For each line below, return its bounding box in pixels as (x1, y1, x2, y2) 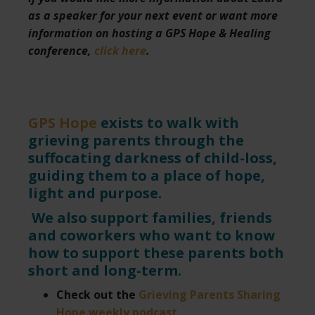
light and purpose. (28, 183, 162, 202)
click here (94, 42, 146, 58)
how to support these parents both (28, 243, 284, 262)
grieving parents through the (28, 130, 244, 150)
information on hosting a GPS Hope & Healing (28, 25, 271, 41)
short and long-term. (28, 260, 181, 280)
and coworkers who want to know (28, 225, 275, 245)
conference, (28, 42, 94, 58)
